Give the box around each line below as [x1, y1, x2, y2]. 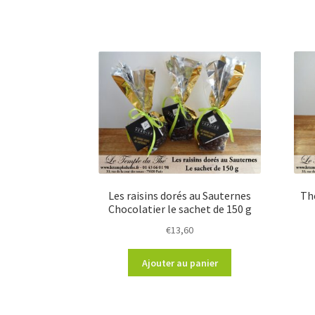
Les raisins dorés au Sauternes [108, 188, 252, 203]
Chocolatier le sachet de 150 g [108, 202, 252, 217]
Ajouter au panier [141, 256, 218, 269]
